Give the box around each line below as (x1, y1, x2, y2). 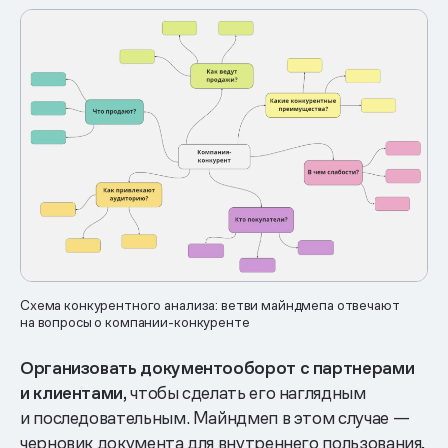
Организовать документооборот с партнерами (20, 355, 415, 379)
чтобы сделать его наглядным (126, 380, 366, 404)
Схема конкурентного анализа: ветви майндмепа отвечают (20, 295, 400, 314)
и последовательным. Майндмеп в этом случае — (20, 405, 410, 429)
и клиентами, (20, 380, 127, 404)
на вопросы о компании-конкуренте (20, 312, 250, 331)
